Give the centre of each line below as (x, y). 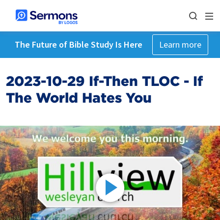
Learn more (180, 44)
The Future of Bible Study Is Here (78, 44)
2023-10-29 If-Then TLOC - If (104, 81)
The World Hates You (79, 98)
